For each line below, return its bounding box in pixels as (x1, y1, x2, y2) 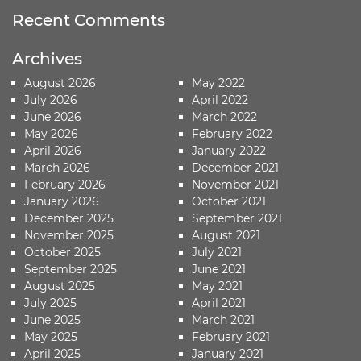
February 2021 (192, 330, 271, 344)
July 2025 (24, 296, 77, 310)
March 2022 (192, 110, 258, 124)
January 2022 (192, 143, 267, 158)
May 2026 (24, 127, 78, 141)
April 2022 (192, 93, 249, 107)
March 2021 (192, 313, 255, 327)
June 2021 (192, 262, 247, 276)
